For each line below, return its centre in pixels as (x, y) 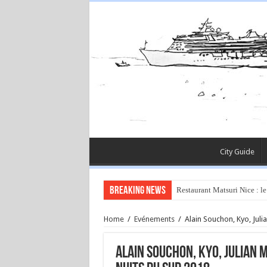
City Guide (237, 152)
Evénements (154, 219)
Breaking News (137, 191)
